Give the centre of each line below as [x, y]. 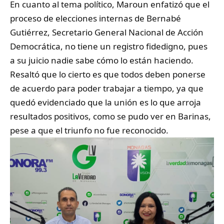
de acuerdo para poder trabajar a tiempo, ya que [107, 88]
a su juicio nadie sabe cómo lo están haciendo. [102, 60]
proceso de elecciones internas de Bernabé [95, 18]
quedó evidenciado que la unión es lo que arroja [105, 102]
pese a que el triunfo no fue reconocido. [89, 130]
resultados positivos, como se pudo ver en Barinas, [110, 116]
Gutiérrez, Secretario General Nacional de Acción [107, 32]
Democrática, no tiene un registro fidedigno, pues [109, 46]
